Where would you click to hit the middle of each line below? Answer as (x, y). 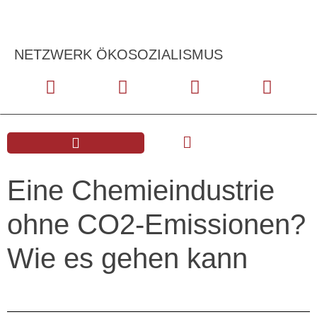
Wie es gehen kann (127, 258)
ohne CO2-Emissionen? (156, 224)
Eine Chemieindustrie (141, 190)
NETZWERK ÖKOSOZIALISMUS (119, 54)
